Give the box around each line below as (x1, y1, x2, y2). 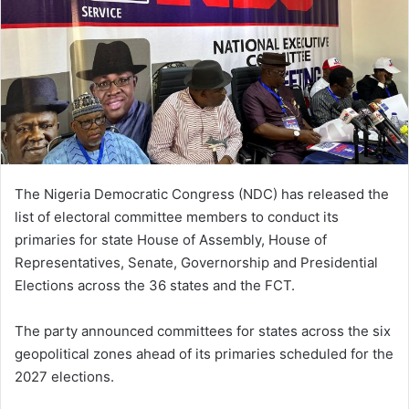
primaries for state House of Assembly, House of (15, 230, 327, 248)
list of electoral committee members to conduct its (15, 207, 339, 225)
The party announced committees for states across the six (15, 321, 391, 340)
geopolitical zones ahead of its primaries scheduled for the (15, 344, 393, 362)
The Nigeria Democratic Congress (15, 184, 235, 203)
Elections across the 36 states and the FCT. (15, 276, 295, 294)
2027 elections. (15, 367, 114, 385)
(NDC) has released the (235, 184, 389, 203)
